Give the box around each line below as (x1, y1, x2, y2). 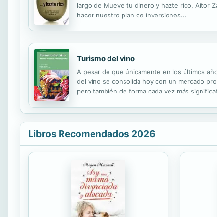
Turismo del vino (77, 53, 135, 63)
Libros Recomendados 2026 (28, 128, 155, 140)
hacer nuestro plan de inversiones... (77, 11, 186, 19)
